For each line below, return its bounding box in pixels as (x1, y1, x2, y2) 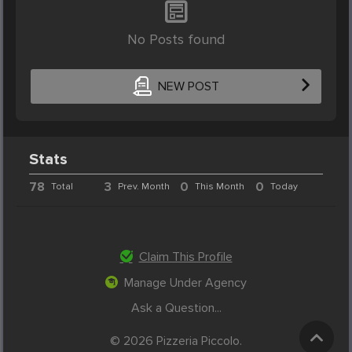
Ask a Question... (130, 299, 222, 316)
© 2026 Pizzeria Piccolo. (110, 333, 242, 350)
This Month (194, 180, 244, 192)
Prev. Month (118, 180, 170, 192)
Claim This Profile (138, 248, 233, 265)
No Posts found (127, 30, 225, 48)
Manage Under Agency (124, 274, 247, 291)
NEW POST (157, 79, 219, 95)
